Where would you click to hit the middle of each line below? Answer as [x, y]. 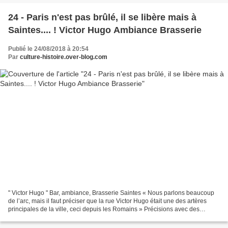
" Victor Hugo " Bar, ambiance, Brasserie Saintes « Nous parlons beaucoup [111, 193]
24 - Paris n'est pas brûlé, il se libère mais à [102, 17]
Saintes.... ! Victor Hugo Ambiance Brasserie [105, 30]
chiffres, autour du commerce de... [55, 218]
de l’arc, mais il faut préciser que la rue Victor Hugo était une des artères [107, 201]
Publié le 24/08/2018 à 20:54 [48, 49]
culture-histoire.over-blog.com [64, 57]
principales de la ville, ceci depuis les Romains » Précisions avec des [104, 209]
